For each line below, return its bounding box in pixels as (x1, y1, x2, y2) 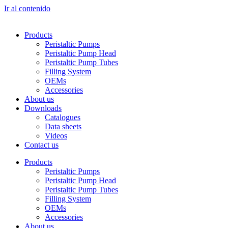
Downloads (24, 104, 62, 112)
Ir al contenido (4, 4, 50, 13)
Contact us (24, 140, 59, 149)
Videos (45, 131, 67, 140)
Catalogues (45, 113, 80, 122)
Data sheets (45, 122, 81, 131)
